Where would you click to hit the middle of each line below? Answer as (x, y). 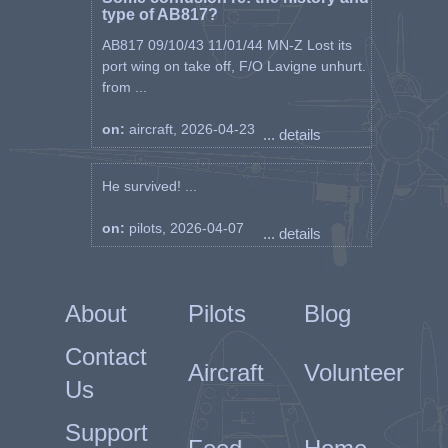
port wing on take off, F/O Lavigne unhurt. (233, 66)
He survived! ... (149, 186)
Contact (105, 356)
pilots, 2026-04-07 (186, 228)
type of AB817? (159, 14)
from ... (124, 87)
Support (106, 432)
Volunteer (353, 372)
